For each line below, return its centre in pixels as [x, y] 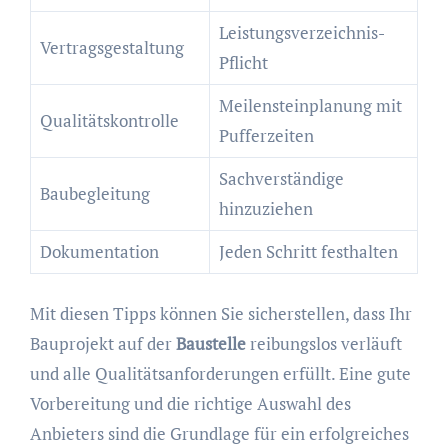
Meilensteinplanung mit [310, 105]
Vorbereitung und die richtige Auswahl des [190, 404]
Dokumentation [99, 251]
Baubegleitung [94, 193]
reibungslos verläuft [323, 344]
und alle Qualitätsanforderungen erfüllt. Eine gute [220, 374]
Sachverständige [281, 178]
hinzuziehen [265, 208]
